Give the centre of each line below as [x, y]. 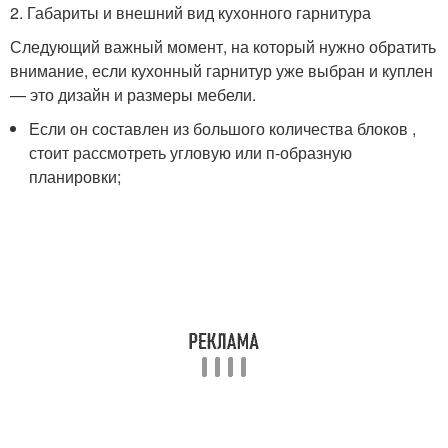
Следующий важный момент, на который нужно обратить [223, 47]
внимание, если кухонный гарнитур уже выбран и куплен [221, 71]
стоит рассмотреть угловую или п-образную [191, 153]
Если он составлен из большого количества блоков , [223, 129]
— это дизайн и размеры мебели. [133, 95]
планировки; [75, 177]
